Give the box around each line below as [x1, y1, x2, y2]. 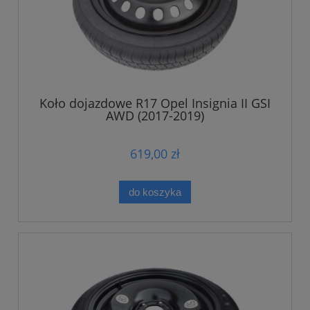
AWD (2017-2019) [106, 107, 204, 124]
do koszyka [129, 185, 181, 198]
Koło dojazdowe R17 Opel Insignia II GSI [39, 94, 271, 111]
